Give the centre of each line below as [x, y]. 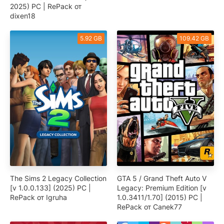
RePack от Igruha [38, 197]
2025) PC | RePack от [46, 6]
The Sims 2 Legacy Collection [58, 178]
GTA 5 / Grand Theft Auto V [162, 178]
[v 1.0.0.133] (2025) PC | [50, 188]
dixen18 [23, 15]
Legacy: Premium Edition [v [162, 188]
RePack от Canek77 [149, 207]
